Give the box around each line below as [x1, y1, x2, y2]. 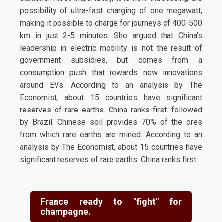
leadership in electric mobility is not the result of [20, 43, 202, 53]
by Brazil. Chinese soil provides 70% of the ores [20, 117, 202, 127]
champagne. [40, 206, 91, 217]
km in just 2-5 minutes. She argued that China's [20, 31, 202, 40]
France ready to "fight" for [40, 196, 182, 207]
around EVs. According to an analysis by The [20, 80, 202, 90]
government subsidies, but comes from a [20, 55, 202, 65]
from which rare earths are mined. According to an [20, 130, 202, 139]
